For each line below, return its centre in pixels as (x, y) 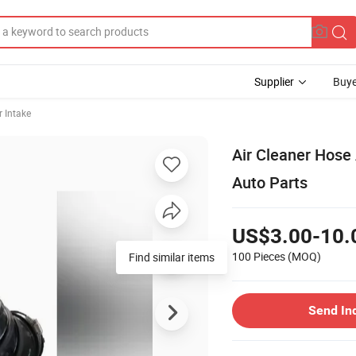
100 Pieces (259, 256)
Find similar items (172, 257)
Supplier (274, 81)
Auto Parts (270, 182)
